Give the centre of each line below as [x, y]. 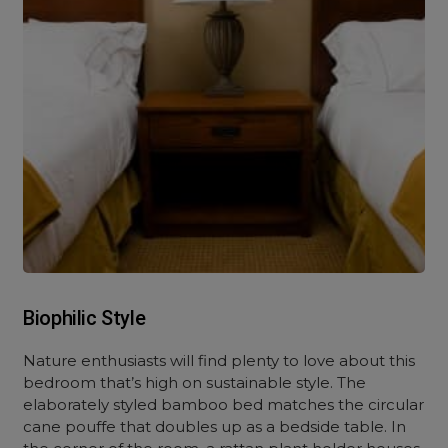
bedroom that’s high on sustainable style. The [195, 382]
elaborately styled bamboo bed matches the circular [224, 404]
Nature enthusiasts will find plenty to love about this [219, 360]
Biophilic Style [84, 318]
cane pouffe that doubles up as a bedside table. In [215, 426]
